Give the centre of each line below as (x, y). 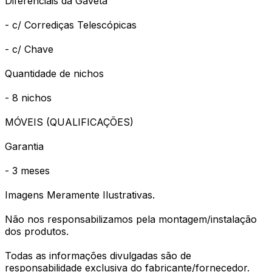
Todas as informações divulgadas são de (98, 255)
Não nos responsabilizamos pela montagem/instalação (131, 219)
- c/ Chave (29, 49)
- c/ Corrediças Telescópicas (71, 25)
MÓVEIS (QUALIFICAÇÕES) (69, 122)
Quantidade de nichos (54, 73)
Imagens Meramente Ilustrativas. (80, 195)
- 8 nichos (28, 97)
